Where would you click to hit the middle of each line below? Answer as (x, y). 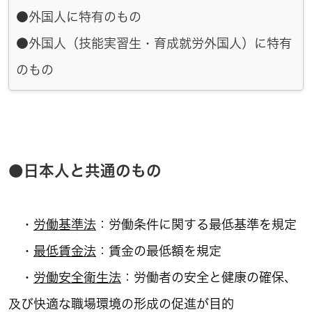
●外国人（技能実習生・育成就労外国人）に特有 (154, 43)
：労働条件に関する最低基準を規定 (196, 224)
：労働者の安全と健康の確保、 (209, 277)
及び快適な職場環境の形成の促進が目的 (121, 304)
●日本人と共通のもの (85, 171)
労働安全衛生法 (77, 277)
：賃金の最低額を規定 (159, 251)
